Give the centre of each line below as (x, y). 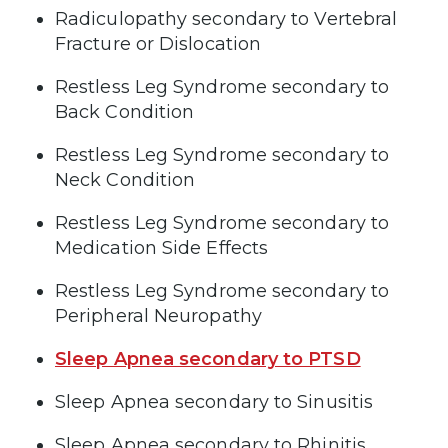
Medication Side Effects (162, 247)
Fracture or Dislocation (158, 43)
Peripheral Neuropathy (158, 315)
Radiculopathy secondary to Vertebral (226, 18)
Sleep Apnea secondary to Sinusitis (214, 401)
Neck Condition (125, 179)
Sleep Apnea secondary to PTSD (208, 358)
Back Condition (125, 111)
